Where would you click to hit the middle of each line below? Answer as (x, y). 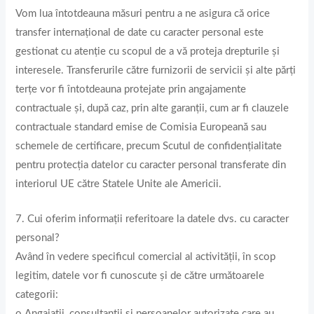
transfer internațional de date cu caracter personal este (140, 32)
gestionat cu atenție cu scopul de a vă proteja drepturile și (148, 51)
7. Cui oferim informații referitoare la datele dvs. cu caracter (152, 219)
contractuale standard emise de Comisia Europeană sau (141, 127)
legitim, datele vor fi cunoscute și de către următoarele (140, 276)
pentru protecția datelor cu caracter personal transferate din (151, 165)
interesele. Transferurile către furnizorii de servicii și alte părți (156, 70)
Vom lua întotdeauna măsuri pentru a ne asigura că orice (143, 13)
